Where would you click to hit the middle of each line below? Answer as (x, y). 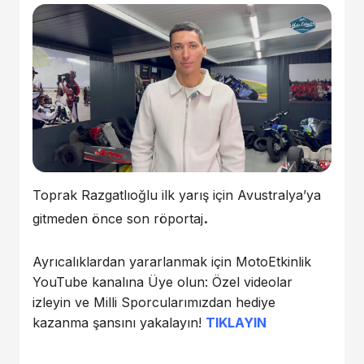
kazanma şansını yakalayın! (119, 322)
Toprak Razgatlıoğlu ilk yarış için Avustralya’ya (177, 195)
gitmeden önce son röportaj (118, 219)
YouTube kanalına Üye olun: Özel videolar (162, 282)
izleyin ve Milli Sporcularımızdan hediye (154, 302)
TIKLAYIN (236, 322)
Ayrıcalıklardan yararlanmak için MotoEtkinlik (172, 261)
